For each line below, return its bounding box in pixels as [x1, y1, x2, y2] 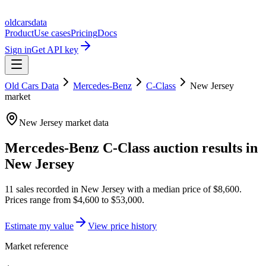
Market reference [5, 240, 68, 251]
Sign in [5, 45, 31, 55]
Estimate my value [5, 220, 74, 231]
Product [5, 28, 34, 38]
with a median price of [125, 183, 213, 194]
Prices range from [5, 194, 73, 205]
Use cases [34, 28, 71, 38]
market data [63, 118, 109, 128]
